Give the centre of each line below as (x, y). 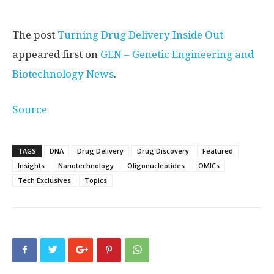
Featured (218, 150)
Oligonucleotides (156, 165)
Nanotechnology (86, 165)
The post (35, 35)
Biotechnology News (63, 74)
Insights (31, 165)
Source (30, 109)
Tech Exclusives (44, 180)
